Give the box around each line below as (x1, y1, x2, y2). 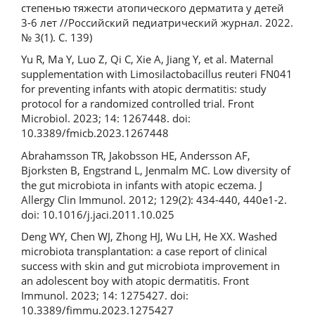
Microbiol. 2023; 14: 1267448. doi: (21, 111, 191, 125)
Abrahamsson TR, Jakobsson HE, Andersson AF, (21, 148, 250, 162)
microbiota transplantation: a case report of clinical (21, 244, 267, 258)
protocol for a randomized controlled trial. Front (21, 96, 254, 110)
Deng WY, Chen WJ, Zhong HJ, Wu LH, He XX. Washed (21, 229, 277, 243)
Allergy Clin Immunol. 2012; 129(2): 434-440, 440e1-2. (21, 192, 287, 207)
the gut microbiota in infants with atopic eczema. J (21, 177, 262, 192)
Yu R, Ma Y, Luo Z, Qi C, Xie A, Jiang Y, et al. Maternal (21, 52, 274, 66)
